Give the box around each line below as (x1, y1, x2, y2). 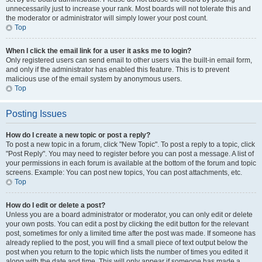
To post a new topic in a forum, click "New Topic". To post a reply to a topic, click (6, 140, 255, 149)
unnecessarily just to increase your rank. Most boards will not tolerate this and (6, 5, 251, 13)
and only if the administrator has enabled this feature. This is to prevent (6, 65, 229, 74)
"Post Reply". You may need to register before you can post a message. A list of (6, 150, 254, 158)
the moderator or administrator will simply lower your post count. (6, 14, 208, 22)
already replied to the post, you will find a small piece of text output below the (6, 239, 248, 247)
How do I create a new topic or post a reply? (6, 131, 150, 139)
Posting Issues (6, 109, 67, 119)
